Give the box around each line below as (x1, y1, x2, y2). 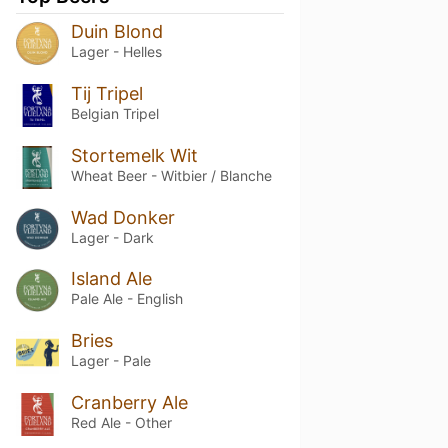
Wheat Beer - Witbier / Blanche (70, 166, 272, 184)
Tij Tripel (70, 82, 143, 104)
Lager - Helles (70, 42, 162, 60)
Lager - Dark (70, 228, 154, 246)
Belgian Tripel (70, 104, 159, 122)
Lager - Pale (70, 352, 151, 370)
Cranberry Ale (70, 392, 188, 414)
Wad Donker (70, 206, 175, 228)
